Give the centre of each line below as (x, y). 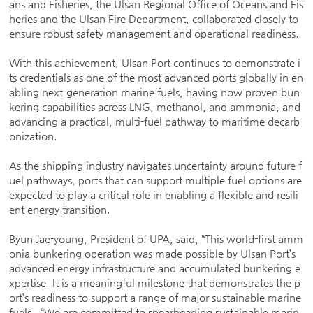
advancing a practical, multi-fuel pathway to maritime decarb (155, 121)
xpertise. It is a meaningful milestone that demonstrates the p (155, 283)
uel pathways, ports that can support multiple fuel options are (156, 180)
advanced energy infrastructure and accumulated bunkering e (155, 268)
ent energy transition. (60, 209)
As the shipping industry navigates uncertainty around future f (156, 165)
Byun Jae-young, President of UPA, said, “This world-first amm (156, 239)
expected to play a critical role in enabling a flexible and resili (154, 195)
